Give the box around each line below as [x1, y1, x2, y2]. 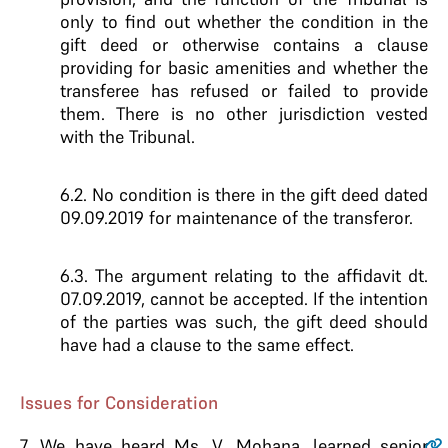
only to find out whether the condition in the [60, 10, 428, 33]
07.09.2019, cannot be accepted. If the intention [60, 287, 428, 310]
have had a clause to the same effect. [60, 333, 354, 356]
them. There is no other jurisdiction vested [60, 102, 428, 125]
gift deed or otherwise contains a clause [60, 33, 428, 56]
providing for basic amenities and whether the [60, 56, 428, 79]
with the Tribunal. [60, 125, 195, 148]
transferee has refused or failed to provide [60, 79, 428, 102]
